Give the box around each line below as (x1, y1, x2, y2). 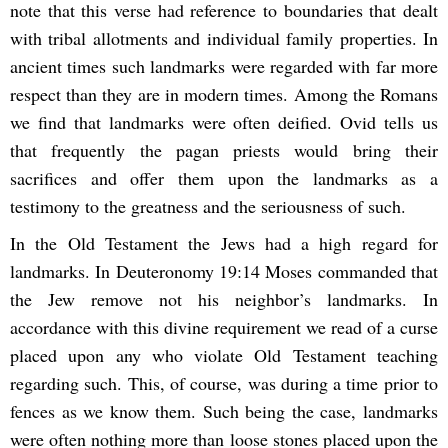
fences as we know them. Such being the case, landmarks (10, 399, 438, 424)
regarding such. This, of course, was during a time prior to (10, 371, 438, 396)
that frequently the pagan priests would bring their (10, 138, 438, 163)
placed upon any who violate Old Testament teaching (10, 343, 438, 368)
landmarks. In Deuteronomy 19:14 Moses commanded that (10, 259, 438, 284)
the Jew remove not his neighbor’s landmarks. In (10, 287, 438, 312)
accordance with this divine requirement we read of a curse (10, 315, 438, 340)
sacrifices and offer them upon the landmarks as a (10, 166, 438, 191)
